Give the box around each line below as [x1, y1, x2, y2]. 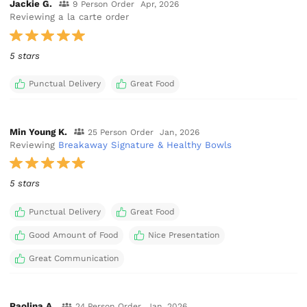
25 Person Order [87, 127, 153, 137]
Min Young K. [10, 126, 68, 137]
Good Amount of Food [28, 230, 119, 240]
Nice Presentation [147, 230, 220, 240]
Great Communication [28, 253, 119, 263]
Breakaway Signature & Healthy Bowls [58, 139, 232, 150]
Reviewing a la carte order [10, 12, 130, 23]
